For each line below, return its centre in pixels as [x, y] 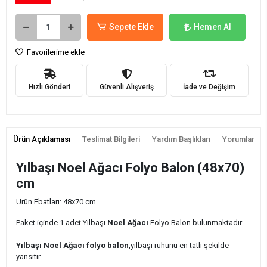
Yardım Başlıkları [181, 139]
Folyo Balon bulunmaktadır [195, 223]
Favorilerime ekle [55, 52]
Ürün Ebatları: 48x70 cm [56, 202]
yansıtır [28, 257]
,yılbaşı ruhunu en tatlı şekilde [179, 245]
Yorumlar [238, 139]
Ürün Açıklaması [41, 139]
